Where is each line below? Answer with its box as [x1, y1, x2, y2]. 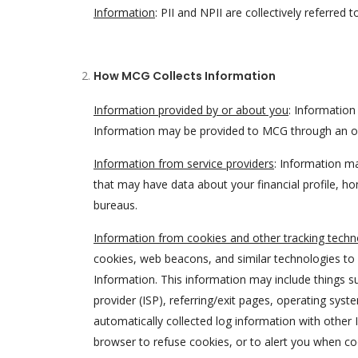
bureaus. [93, 197, 137, 213]
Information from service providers [93, 156, 274, 171]
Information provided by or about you [93, 102, 288, 117]
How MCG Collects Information [93, 68, 276, 84]
